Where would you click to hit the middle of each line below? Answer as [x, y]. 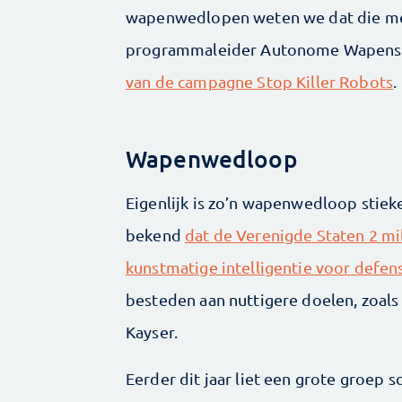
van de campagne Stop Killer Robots [260, 81]
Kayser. [152, 331]
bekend [156, 234]
